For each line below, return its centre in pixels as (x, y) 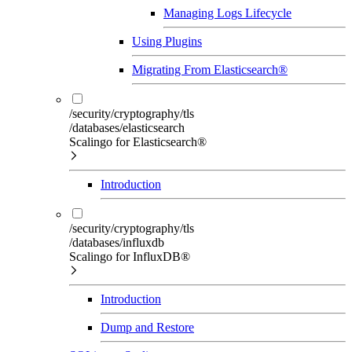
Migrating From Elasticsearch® (210, 69)
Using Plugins (167, 41)
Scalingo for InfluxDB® (130, 256)
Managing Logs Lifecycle (227, 13)
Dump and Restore (147, 327)
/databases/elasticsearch (127, 127)
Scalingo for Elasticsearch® (138, 141)
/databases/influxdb (117, 242)
